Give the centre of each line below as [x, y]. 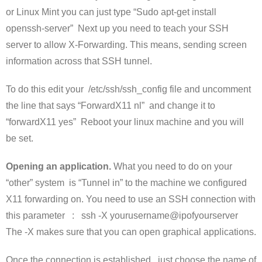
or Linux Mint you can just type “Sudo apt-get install [111, 12]
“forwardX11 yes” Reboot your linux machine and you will [125, 122]
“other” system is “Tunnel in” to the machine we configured [126, 183]
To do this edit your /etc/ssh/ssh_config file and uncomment [128, 89]
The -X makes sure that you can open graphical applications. [131, 232]
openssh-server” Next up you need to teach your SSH [117, 28]
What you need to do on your [172, 166]
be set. [20, 138]
